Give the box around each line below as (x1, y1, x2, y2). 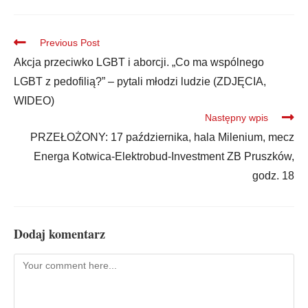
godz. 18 (252, 170, 294, 182)
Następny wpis (205, 112, 268, 124)
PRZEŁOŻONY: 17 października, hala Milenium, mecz (30, 131, 294, 144)
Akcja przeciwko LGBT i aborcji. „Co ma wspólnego (14, 56, 264, 69)
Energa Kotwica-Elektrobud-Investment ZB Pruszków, (34, 151, 294, 163)
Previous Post (40, 37, 100, 49)
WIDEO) (14, 95, 54, 107)
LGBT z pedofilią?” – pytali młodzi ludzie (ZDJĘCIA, (14, 76, 266, 88)
